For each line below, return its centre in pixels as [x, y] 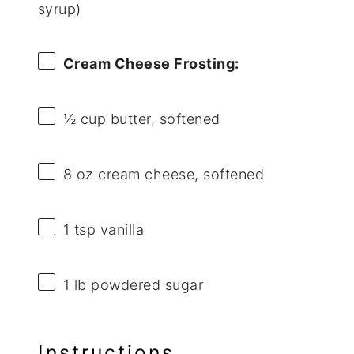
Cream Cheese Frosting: [151, 63]
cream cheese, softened [179, 174]
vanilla [120, 230]
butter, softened [163, 119]
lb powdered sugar [137, 285]
